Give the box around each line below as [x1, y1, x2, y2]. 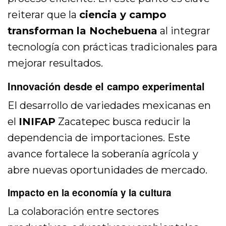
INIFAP [19, 115, 56, 128]
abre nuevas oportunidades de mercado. [8, 163, 208, 176]
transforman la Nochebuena [8, 24, 158, 37]
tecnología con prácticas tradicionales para [8, 40, 218, 53]
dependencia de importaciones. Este [8, 131, 191, 144]
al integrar [157, 24, 211, 37]
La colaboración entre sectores [8, 205, 159, 217]
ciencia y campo [79, 8, 167, 21]
